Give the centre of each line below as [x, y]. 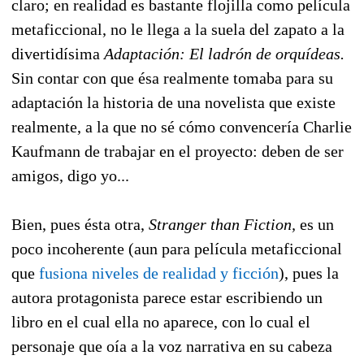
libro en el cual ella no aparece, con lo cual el [161, 321]
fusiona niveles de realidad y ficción [159, 273]
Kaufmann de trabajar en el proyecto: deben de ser [178, 151]
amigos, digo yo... [70, 175]
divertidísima [58, 53]
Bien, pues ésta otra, [80, 224]
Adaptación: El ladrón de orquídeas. [224, 53]
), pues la [309, 273]
